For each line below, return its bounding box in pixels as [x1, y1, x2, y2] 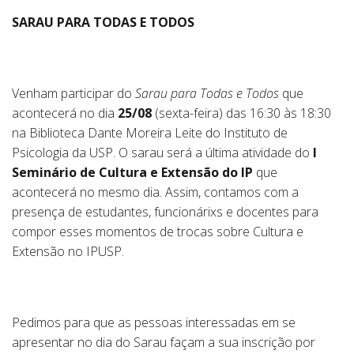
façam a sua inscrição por [167, 333, 315, 351]
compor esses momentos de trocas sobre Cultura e [12, 223, 303, 240]
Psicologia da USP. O [12, 144, 131, 161]
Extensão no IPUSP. [12, 243, 124, 260]
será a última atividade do [164, 144, 313, 161]
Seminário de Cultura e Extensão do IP [12, 164, 253, 181]
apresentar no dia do [12, 333, 134, 351]
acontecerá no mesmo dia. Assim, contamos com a [12, 183, 299, 201]
